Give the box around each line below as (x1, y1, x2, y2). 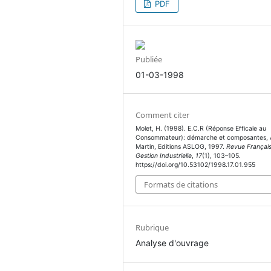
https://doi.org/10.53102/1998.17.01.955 (135, 160, 256, 169)
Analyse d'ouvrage (135, 238, 209, 249)
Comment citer (135, 109, 190, 120)
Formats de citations (144, 179, 218, 191)
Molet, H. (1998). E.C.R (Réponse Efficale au (135, 124, 267, 132)
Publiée (135, 53, 163, 65)
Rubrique (135, 222, 169, 233)
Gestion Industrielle (135, 151, 192, 160)
